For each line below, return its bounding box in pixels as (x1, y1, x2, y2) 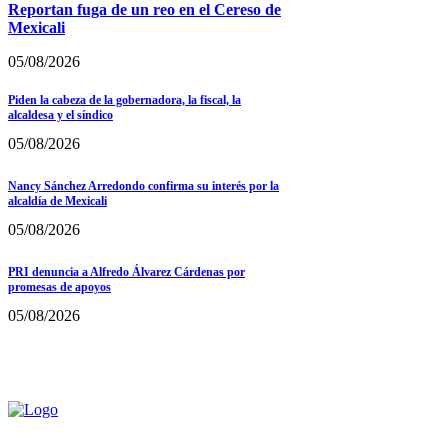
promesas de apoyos (8, 280, 111, 295)
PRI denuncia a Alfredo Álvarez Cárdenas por (8, 265, 245, 280)
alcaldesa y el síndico (8, 108, 113, 123)
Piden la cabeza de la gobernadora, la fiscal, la (8, 93, 241, 108)
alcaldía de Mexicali (8, 194, 107, 209)
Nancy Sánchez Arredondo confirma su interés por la (8, 179, 279, 194)
